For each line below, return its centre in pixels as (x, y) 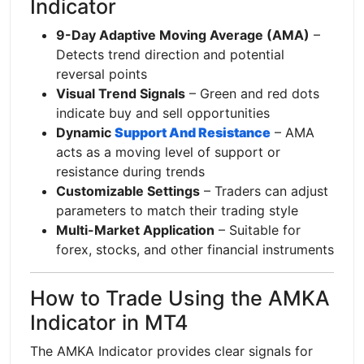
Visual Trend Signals (121, 93)
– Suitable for (258, 230)
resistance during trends (130, 171)
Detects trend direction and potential (170, 54)
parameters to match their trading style (177, 210)
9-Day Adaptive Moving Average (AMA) (183, 35)
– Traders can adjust (264, 191)
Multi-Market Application (135, 230)
